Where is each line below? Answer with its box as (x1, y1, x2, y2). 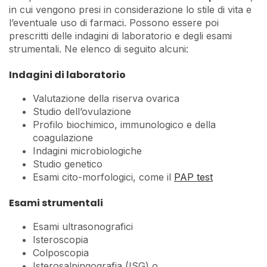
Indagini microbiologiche (33, 145, 142, 157)
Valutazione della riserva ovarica (33, 92, 179, 105)
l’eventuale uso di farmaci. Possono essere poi (9, 16, 219, 29)
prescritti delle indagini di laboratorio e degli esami (9, 29, 232, 42)
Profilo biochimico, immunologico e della (33, 119, 216, 131)
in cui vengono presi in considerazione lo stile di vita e (9, 3, 252, 15)
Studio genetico (33, 158, 103, 170)
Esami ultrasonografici (33, 221, 133, 233)
